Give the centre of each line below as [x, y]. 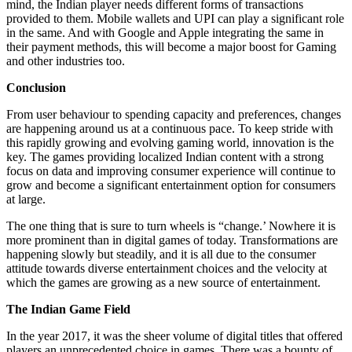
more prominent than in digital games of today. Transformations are [172, 240]
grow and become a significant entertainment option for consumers [171, 185]
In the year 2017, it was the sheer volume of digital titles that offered [174, 336]
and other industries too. [66, 61]
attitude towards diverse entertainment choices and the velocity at [167, 269]
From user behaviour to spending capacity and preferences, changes [174, 115]
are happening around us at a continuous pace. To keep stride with [170, 129]
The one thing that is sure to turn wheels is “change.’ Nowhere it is [171, 226]
